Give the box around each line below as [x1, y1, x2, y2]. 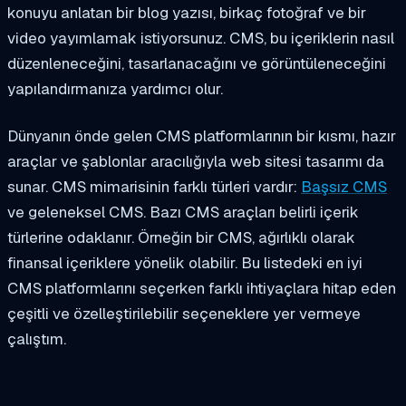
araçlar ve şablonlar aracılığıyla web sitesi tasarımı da [7, 150, 384, 171]
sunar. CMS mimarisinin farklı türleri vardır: [7, 176, 301, 197]
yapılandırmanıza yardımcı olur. [7, 78, 227, 99]
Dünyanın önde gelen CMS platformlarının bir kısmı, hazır [7, 125, 396, 146]
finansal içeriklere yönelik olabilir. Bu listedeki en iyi [7, 252, 362, 273]
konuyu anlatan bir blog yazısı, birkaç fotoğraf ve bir [7, 2, 366, 23]
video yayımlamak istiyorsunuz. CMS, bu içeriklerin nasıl [7, 27, 394, 48]
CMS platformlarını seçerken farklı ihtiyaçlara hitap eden [7, 277, 396, 298]
